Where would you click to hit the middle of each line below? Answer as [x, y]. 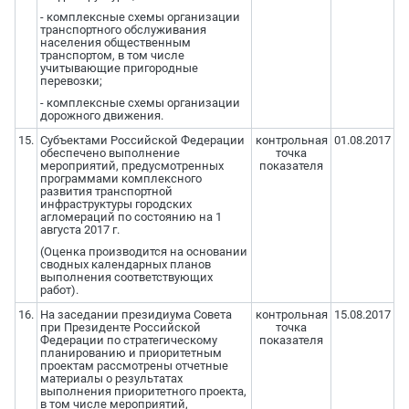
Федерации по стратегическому [128, 341]
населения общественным [115, 43]
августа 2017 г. [79, 230]
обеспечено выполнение [110, 153]
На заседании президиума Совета [136, 315]
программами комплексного [121, 179]
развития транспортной [106, 192]
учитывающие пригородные [119, 68]
